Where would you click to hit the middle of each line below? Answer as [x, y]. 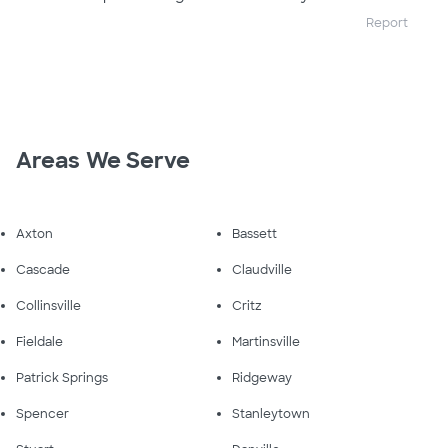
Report [387, 22]
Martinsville [266, 341]
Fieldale [39, 341]
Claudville [262, 269]
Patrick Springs [62, 377]
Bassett [254, 233]
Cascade [43, 269]
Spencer [42, 413]
